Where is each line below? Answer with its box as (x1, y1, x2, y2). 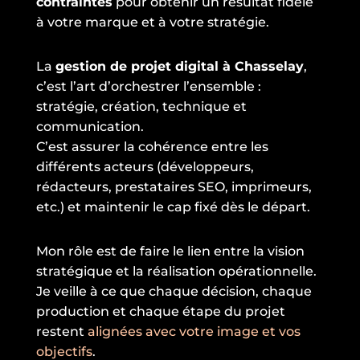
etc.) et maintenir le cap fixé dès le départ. (35, 198, 310, 215)
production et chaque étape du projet (35, 303, 285, 319)
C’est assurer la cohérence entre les (35, 138, 268, 154)
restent (35, 323, 88, 339)
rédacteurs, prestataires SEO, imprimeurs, (35, 178, 312, 194)
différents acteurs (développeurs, (35, 158, 254, 174)
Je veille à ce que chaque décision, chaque (35, 283, 312, 299)
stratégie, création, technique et (35, 98, 247, 114)
